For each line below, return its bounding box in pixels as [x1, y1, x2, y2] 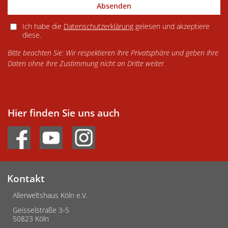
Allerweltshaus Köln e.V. [13, 190, 88, 201]
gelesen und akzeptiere [133, 21, 210, 32]
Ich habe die [22, 21, 64, 32]
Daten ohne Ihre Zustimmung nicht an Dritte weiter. [8, 59, 165, 69]
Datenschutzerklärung [63, 21, 133, 32]
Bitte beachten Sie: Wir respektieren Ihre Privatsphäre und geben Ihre [8, 48, 218, 58]
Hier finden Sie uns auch [8, 105, 120, 120]
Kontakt [7, 171, 45, 185]
